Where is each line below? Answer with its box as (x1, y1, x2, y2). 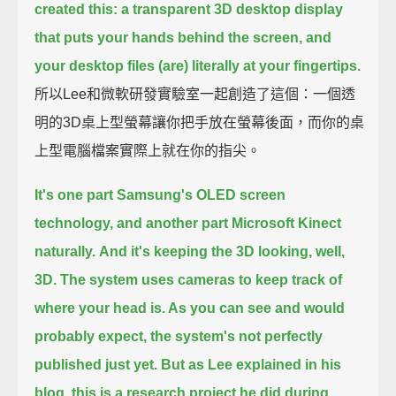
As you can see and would (168, 300, 346, 316)
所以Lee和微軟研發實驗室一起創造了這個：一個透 (34, 86, 356, 102)
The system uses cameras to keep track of (60, 271, 343, 287)
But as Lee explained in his (161, 356, 342, 372)
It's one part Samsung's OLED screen (34, 187, 286, 202)
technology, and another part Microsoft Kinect (34, 215, 342, 231)
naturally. (34, 243, 96, 259)
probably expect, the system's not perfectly (34, 328, 324, 344)
